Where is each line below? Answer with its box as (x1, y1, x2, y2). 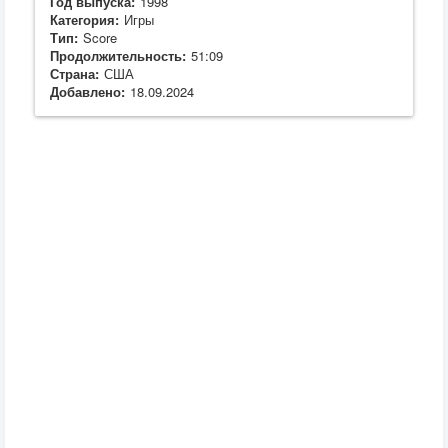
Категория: (50, 10, 119, 29)
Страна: (50, 64, 99, 83)
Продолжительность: (50, 46, 186, 65)
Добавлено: (50, 82, 125, 101)
